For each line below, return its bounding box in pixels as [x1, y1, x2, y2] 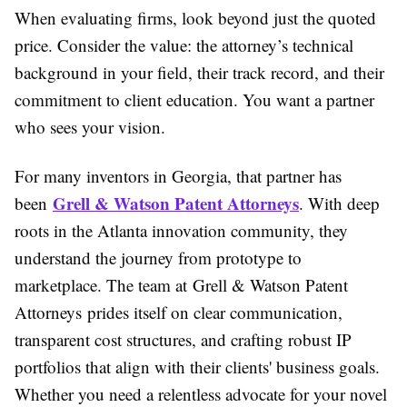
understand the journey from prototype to [15, 246, 302, 269]
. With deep [299, 192, 380, 214]
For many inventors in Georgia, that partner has [15, 164, 342, 187]
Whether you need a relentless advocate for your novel [15, 382, 387, 405]
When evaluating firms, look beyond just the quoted [15, 6, 376, 29]
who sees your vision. [15, 115, 165, 138]
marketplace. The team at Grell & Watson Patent [15, 273, 348, 296]
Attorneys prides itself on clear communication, [15, 301, 342, 323]
